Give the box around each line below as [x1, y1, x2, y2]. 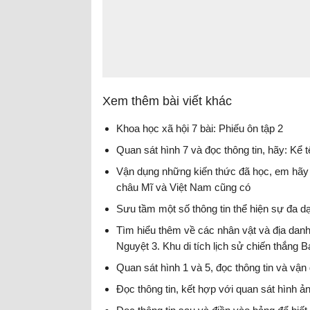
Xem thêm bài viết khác [102, 94, 232, 108]
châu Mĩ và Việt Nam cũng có [116, 181, 250, 193]
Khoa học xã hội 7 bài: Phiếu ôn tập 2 [116, 122, 283, 134]
